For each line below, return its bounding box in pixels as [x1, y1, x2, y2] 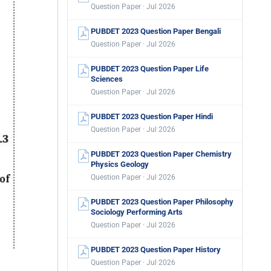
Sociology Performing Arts [91, 207, 183, 217]
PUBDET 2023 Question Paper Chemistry [91, 149, 232, 158]
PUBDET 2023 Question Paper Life [91, 64, 209, 73]
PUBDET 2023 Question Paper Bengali [91, 27, 221, 36]
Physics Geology [91, 160, 149, 169]
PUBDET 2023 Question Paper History [91, 245, 221, 254]
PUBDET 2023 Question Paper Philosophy [91, 197, 233, 206]
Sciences [91, 74, 123, 83]
